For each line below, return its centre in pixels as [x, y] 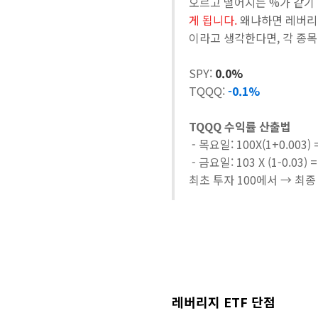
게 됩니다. [213, 20]
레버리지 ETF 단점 [224, 302]
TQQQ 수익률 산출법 [240, 126]
